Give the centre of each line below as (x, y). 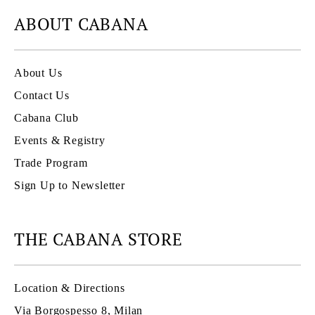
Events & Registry (60, 140)
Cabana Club (46, 117)
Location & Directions (70, 288)
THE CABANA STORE (98, 239)
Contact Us (42, 95)
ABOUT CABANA (81, 24)
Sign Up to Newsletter (70, 185)
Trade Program (51, 162)
